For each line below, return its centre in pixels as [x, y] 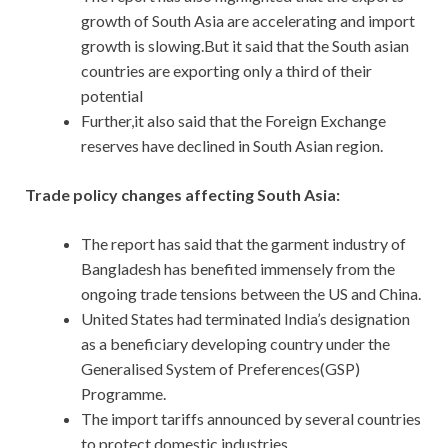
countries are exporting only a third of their [226, 71]
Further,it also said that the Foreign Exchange [233, 121]
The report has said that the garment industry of [243, 244]
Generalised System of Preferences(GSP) [220, 369]
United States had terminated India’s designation [245, 319]
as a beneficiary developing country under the [235, 344]
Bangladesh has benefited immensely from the [238, 269]
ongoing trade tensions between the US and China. [251, 294]
